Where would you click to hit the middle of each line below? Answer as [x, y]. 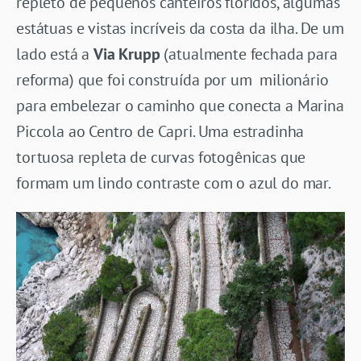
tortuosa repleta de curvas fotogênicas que [161, 157]
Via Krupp [127, 54]
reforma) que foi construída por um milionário [172, 79]
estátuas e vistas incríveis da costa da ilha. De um [180, 28]
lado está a [55, 54]
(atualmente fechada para [249, 54]
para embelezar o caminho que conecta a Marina [180, 105]
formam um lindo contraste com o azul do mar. [174, 183]
